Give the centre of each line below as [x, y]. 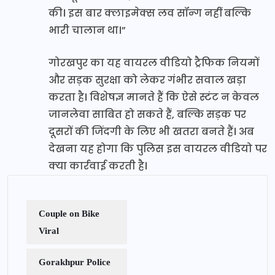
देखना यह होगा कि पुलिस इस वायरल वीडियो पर [158, 149]
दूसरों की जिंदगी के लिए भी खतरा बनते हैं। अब [151, 131]
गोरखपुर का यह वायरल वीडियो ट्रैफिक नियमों [154, 63]
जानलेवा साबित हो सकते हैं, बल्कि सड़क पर [147, 114]
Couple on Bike [69, 213]
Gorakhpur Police [75, 262]
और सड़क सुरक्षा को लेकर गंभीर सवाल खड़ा [147, 80]
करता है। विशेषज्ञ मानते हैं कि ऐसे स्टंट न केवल [154, 97]
